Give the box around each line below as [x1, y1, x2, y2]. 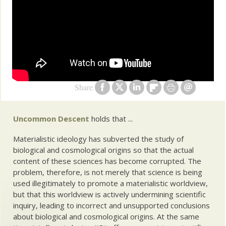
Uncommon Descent [13, 113, 90, 124]
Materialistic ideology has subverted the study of [13, 134, 184, 144]
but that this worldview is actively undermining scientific [13, 189, 206, 200]
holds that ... [89, 113, 133, 124]
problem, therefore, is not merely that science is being [13, 167, 203, 178]
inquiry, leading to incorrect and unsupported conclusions [13, 200, 210, 211]
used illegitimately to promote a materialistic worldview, [13, 178, 208, 189]
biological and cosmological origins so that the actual [13, 145, 194, 155]
